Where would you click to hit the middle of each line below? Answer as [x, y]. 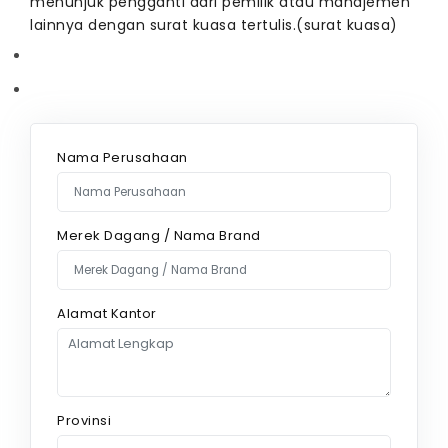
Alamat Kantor [107, 314]
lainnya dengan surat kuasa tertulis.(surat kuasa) [214, 25]
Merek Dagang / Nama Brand [159, 236]
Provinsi [84, 421]
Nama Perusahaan [122, 158]
